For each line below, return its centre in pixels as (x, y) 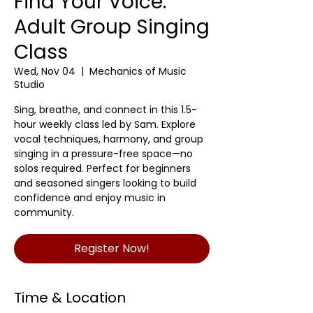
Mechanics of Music (138, 71)
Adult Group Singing (112, 27)
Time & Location (70, 298)
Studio (29, 85)
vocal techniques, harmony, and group (109, 139)
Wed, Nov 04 (45, 71)
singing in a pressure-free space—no (103, 154)
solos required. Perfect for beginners (102, 168)
